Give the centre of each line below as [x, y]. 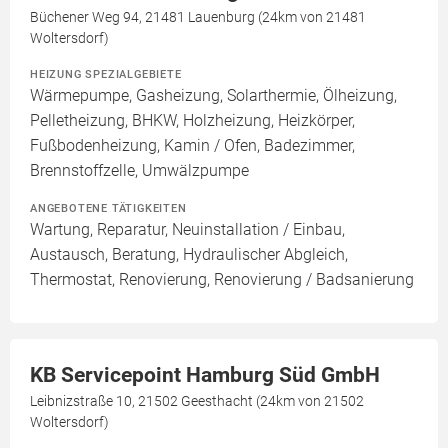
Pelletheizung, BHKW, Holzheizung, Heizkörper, [192, 121]
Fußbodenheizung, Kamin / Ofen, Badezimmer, [192, 146]
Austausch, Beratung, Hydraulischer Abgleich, [189, 255]
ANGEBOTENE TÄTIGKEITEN [108, 208]
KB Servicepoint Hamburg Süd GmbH [205, 375]
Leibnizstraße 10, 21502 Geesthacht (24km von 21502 [197, 401]
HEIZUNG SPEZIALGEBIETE [106, 74]
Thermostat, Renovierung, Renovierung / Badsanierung [222, 280]
